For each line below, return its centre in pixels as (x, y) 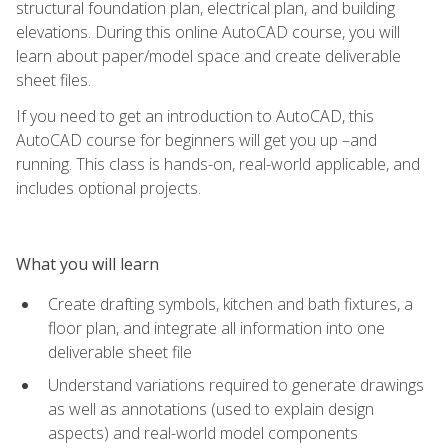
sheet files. (53, 79)
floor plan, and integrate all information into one (216, 327)
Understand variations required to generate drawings (236, 384)
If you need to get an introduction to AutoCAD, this (195, 115)
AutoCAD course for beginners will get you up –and (196, 139)
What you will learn (87, 263)
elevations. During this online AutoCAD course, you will (208, 31)
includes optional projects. (108, 187)
